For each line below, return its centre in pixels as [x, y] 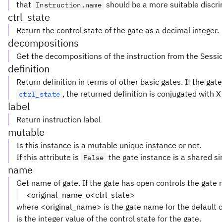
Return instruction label [58, 119]
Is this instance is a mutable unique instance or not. [109, 145]
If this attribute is [49, 157]
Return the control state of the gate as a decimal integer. [118, 30]
